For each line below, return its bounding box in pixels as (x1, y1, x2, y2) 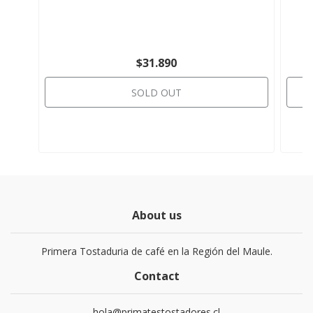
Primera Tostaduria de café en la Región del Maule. (41, 245, 272, 258)
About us (131, 208, 182, 223)
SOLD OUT (131, 86, 182, 99)
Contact (133, 268, 180, 284)
